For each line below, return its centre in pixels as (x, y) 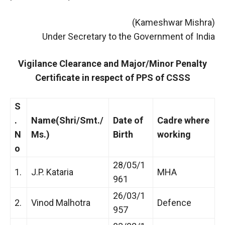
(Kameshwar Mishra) (174, 22)
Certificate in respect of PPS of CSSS (113, 77)
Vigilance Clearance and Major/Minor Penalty (113, 63)
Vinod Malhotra (61, 202)
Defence (174, 202)
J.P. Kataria (52, 172)
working (174, 134)
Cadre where (183, 120)
